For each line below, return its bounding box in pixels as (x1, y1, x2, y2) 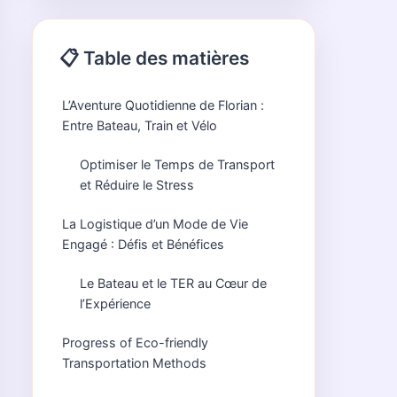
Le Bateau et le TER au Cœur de (80, 276, 267, 291)
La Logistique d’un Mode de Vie (62, 216, 248, 231)
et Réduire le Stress (80, 177, 194, 192)
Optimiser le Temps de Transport (80, 157, 275, 172)
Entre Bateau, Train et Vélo (62, 118, 217, 133)
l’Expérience (80, 296, 151, 311)
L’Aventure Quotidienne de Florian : (62, 97, 264, 113)
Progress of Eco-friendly (62, 335, 208, 350)
